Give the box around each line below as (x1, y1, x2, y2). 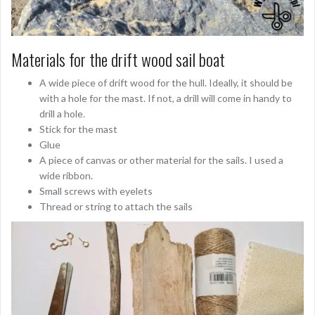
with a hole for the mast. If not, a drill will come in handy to (39, 91, 292, 104)
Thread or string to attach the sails (39, 200, 193, 212)
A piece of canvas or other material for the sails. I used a (39, 153, 283, 166)
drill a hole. (39, 107, 85, 120)
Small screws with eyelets (39, 184, 153, 197)
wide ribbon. (39, 169, 93, 181)
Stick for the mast (39, 122, 117, 135)
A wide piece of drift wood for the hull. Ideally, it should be (39, 76, 292, 89)
